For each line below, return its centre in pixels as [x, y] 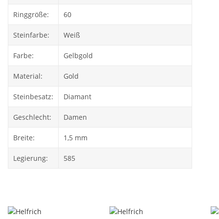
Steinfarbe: [31, 35]
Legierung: [31, 158]
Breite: [24, 138]
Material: [28, 76]
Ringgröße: [31, 14]
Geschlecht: [32, 117]
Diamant [77, 97]
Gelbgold [78, 55]
